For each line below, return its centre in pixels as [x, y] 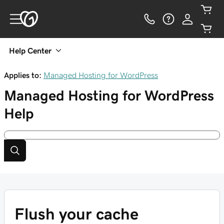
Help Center [30, 50]
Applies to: [23, 75]
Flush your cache [76, 214]
